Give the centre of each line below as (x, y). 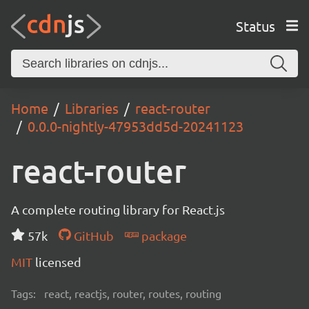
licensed (58, 262)
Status (255, 26)
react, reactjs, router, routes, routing (133, 293)
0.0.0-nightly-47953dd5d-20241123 (136, 126)
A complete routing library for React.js (118, 209)
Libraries (92, 108)
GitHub (92, 236)
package (162, 236)
